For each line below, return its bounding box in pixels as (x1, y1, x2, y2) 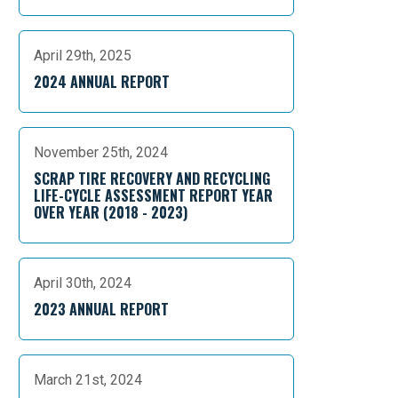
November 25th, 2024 (34, 144, 168, 161)
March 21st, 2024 (34, 371, 142, 388)
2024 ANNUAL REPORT (34, 71, 170, 92)
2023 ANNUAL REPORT (34, 298, 169, 320)
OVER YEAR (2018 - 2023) (34, 202, 187, 223)
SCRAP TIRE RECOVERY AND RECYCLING (34, 168, 270, 189)
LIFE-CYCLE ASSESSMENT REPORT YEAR (34, 185, 273, 206)
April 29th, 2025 (34, 47, 131, 64)
